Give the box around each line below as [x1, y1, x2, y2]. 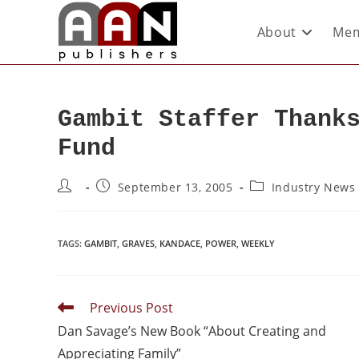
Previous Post [90, 299, 173, 317]
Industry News [271, 179, 356, 195]
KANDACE [159, 237, 200, 249]
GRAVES [122, 237, 155, 249]
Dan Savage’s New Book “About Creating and [58, 322, 326, 340]
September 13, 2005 [117, 179, 233, 195]
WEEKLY [241, 237, 275, 249]
